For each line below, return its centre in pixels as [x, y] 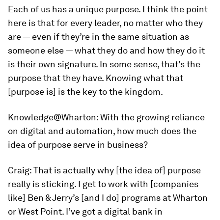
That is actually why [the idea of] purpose [116, 170]
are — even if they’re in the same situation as [98, 37]
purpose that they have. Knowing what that [96, 78]
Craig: [20, 170]
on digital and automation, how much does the [102, 131]
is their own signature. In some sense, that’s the [104, 64]
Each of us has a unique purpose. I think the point [108, 9]
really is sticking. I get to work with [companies [103, 184]
